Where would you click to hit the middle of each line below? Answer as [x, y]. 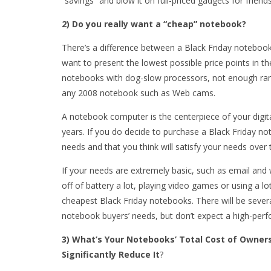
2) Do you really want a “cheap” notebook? [154, 24]
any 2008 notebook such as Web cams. [139, 93]
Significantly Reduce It [111, 255]
